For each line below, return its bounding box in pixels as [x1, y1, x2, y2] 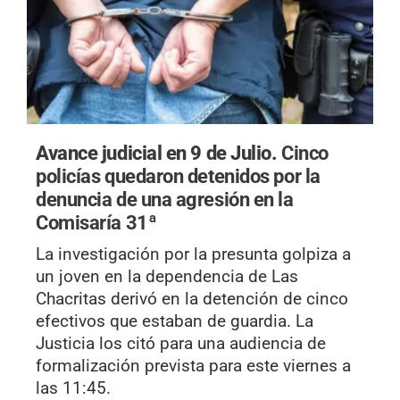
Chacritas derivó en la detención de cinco [36, 287, 348, 309]
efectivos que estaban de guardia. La [36, 310, 313, 331]
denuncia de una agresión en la [36, 187, 294, 211]
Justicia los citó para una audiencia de [36, 332, 326, 354]
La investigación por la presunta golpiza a [36, 243, 351, 264]
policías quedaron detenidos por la [36, 163, 321, 187]
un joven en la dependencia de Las [36, 265, 298, 287]
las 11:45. [36, 377, 111, 398]
